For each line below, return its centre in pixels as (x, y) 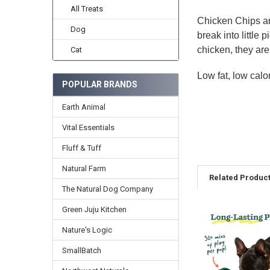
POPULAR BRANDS (99, 84)
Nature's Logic (87, 230)
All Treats (87, 9)
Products (218, 237)
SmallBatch (81, 250)
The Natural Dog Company (107, 189)
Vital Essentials (88, 127)
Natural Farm (84, 168)
